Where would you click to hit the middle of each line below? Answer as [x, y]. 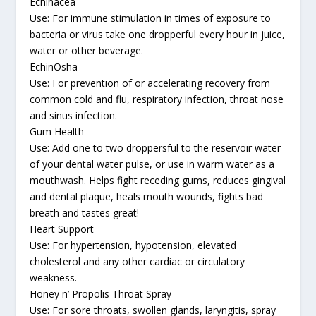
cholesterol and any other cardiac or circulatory [138, 261]
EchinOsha [54, 66]
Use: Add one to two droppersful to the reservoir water [156, 147]
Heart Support [62, 229]
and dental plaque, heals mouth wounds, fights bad [147, 196]
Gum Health [57, 131]
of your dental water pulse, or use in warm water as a [152, 164]
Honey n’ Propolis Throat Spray [101, 293]
